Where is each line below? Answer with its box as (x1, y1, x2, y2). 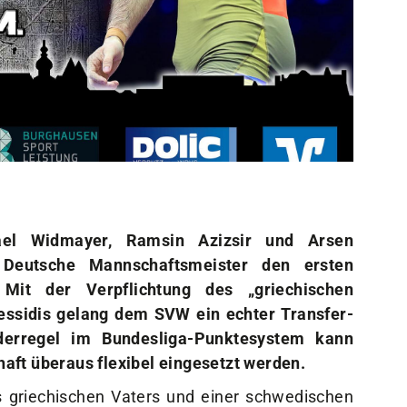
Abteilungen (53, 75, 145, 94)
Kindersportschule (53, 124, 191, 144)
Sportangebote (53, 15, 184, 39)
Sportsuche (53, 51, 140, 70)
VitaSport (53, 100, 124, 119)
